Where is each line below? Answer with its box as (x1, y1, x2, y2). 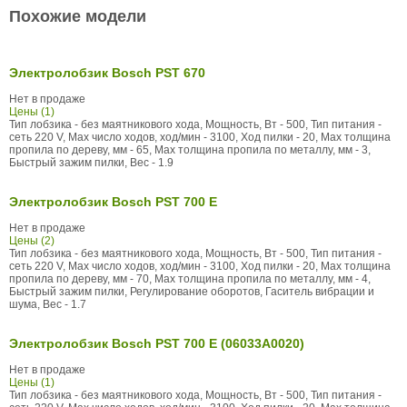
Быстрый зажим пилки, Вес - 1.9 (9, 155, 174, 169)
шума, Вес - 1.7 (9, 297, 86, 311)
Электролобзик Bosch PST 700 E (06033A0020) (9, 335, 304, 351)
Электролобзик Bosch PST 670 (9, 65, 205, 80)
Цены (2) (9, 233, 55, 247)
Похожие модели (9, 6, 146, 25)
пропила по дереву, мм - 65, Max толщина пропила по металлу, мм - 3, (9, 143, 371, 156)
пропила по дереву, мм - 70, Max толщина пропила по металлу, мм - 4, (9, 272, 371, 285)
